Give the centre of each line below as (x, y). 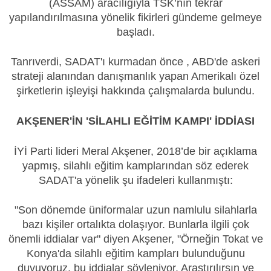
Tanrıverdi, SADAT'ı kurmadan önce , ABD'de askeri (135, 62)
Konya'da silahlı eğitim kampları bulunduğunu (135, 254)
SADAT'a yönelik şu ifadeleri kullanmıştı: (135, 180)
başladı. (135, 32)
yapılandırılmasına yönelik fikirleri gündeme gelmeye (135, 17)
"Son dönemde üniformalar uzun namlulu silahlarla (135, 210)
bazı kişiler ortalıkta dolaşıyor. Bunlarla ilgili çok (135, 225)
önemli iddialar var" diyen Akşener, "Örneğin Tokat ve (135, 239)
